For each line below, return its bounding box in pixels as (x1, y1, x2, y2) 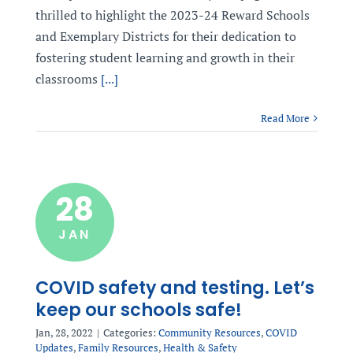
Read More (261, 111, 310, 125)
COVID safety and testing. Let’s (35, 276, 314, 300)
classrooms (35, 70, 98, 87)
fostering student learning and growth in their (35, 49, 295, 66)
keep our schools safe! (35, 298, 242, 322)
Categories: (102, 325, 158, 340)
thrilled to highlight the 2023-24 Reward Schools (35, 6, 310, 24)
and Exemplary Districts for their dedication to (35, 28, 296, 45)
